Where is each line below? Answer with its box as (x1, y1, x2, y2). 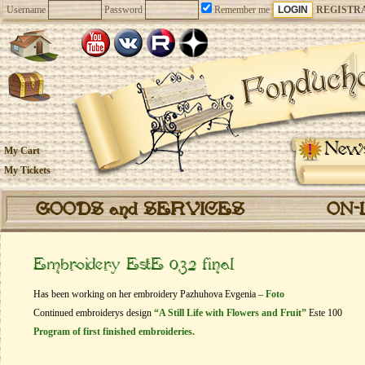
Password (104, 4, 143, 15)
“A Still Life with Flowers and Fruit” (154, 307, 306, 319)
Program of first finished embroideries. (33, 326, 195, 337)
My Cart (4, 145, 40, 156)
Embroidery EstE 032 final (33, 255, 235, 275)
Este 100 (306, 307, 342, 319)
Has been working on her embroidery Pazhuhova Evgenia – (33, 288, 266, 300)
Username (7, 4, 46, 15)
